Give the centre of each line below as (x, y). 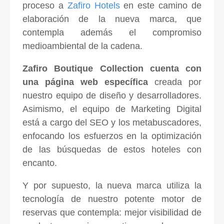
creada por (178, 82)
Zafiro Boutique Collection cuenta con (112, 68)
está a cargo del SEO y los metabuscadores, (112, 122)
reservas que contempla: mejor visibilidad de (112, 212)
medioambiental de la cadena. (84, 46)
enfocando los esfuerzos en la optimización (112, 136)
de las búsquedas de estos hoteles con (112, 149)
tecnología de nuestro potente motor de (112, 199)
